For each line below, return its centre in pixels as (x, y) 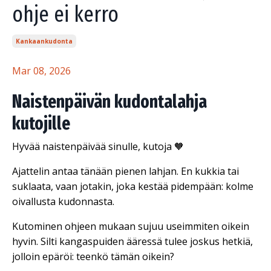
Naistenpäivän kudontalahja (109, 102)
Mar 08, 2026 (41, 71)
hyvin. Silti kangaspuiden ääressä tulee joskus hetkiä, (132, 241)
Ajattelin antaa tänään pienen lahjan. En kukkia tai (126, 171)
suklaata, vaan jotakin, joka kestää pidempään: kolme (133, 186)
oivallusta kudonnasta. (63, 201)
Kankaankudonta (44, 41)
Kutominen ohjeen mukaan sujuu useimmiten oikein (131, 226)
